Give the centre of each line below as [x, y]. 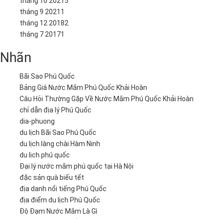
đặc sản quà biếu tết [52, 177]
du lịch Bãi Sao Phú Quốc [58, 132]
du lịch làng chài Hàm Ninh [60, 144]
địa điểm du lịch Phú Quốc [60, 200]
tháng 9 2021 [40, 12]
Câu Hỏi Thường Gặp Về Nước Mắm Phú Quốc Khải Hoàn [107, 99]
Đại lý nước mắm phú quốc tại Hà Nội [77, 166]
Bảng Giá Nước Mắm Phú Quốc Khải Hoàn [83, 88]
